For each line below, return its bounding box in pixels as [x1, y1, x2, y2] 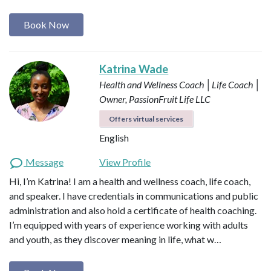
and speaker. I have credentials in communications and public [9, 190, 258, 202]
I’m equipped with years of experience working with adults [9, 219, 248, 231]
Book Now [24, 18, 69, 30]
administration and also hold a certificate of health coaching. [9, 204, 256, 217]
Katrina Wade [99, 62, 169, 76]
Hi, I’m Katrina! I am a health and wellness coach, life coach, [9, 175, 250, 188]
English [99, 132, 129, 144]
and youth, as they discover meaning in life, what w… [9, 233, 221, 246]
